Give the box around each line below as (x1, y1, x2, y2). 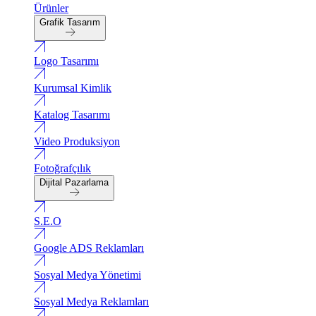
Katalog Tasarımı (34, 109, 110, 121)
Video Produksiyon (34, 135, 120, 148)
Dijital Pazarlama (39, 177, 109, 188)
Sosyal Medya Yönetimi (34, 269, 141, 281)
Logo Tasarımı (34, 55, 99, 68)
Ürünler (34, 2, 68, 15)
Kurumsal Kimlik (34, 82, 111, 95)
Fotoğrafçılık (34, 162, 91, 175)
